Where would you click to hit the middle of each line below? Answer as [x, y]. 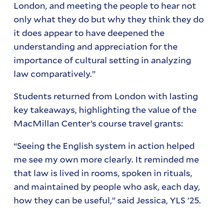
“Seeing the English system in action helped [104, 145]
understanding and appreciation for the [96, 46]
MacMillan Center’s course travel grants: [99, 123]
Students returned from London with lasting [106, 96]
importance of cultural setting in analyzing [103, 60]
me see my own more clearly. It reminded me [107, 159]
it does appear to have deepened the [89, 32]
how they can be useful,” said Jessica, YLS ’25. [108, 200]
